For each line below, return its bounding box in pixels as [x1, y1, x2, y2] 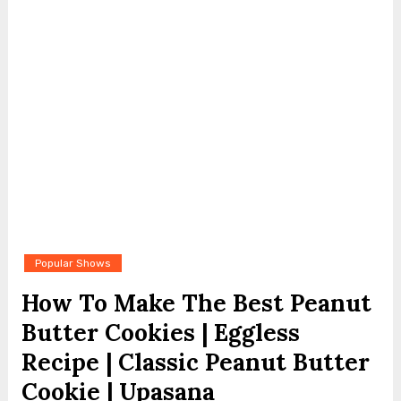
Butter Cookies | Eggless [21, 318, 300, 347]
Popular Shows [34, 257, 111, 269]
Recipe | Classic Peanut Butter [21, 347, 370, 377]
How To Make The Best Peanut [21, 288, 371, 318]
